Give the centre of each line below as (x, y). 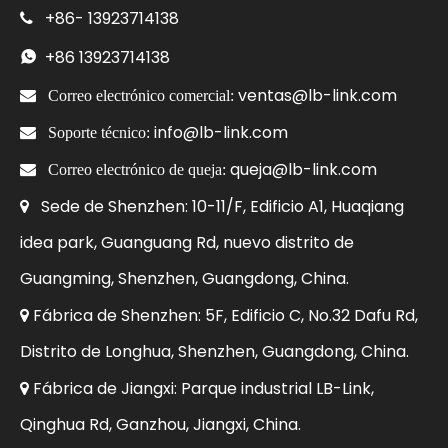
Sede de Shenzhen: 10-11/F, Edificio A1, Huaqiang (222, 207)
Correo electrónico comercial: (141, 95)
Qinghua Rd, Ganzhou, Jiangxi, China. (160, 425)
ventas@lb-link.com (317, 96)
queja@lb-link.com (303, 170)
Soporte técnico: (101, 132)
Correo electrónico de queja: (139, 169)
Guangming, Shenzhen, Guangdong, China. (184, 279)
